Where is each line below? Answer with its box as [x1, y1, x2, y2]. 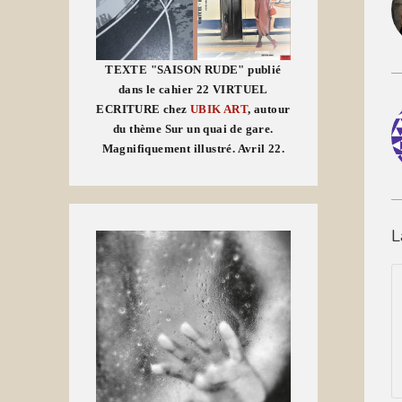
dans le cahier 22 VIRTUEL [118, 83, 268, 97]
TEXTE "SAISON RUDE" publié [105, 63, 282, 77]
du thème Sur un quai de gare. [113, 122, 274, 136]
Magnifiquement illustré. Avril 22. [101, 142, 285, 156]
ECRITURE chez [96, 102, 190, 117]
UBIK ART [190, 102, 249, 117]
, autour [248, 102, 291, 117]
